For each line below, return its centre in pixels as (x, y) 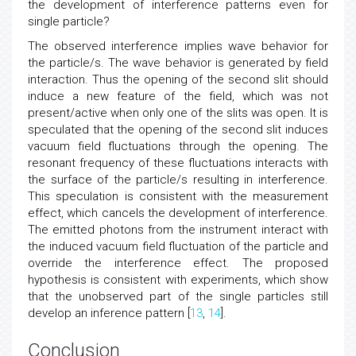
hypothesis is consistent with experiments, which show (178, 302)
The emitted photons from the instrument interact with (178, 252)
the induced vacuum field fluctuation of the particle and (178, 269)
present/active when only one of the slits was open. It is (178, 135)
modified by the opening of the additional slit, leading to (178, 10)
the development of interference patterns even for (178, 27)
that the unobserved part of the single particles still (178, 319)
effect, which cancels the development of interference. (178, 235)
